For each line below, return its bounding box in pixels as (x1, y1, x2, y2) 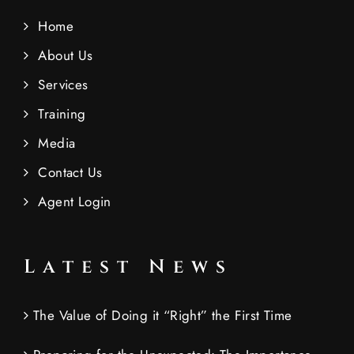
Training (38, 104, 86, 124)
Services (38, 75, 88, 95)
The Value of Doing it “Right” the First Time (33, 306, 292, 326)
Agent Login (38, 192, 111, 212)
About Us (38, 46, 93, 66)
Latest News (24, 254, 233, 281)
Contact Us (38, 163, 103, 183)
